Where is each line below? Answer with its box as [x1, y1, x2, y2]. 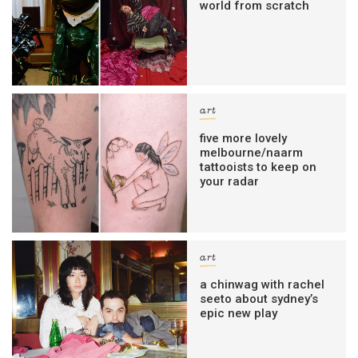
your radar [200, 173, 260, 189]
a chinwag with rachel [200, 276, 325, 292]
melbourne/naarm [200, 145, 304, 160]
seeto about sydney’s [200, 291, 319, 306]
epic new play [200, 305, 278, 320]
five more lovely [200, 130, 288, 145]
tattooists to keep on [200, 159, 317, 174]
